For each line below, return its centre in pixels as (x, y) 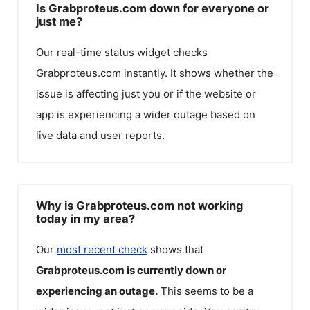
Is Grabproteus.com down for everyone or (153, 8)
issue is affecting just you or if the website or (146, 94)
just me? (59, 21)
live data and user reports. (100, 135)
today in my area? (85, 218)
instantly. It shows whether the (197, 73)
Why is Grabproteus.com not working (139, 205)
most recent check (102, 249)
